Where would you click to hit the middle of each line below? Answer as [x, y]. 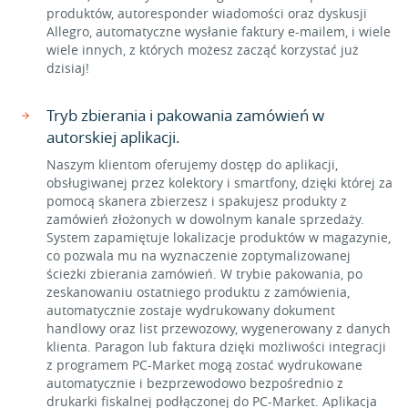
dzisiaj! [68, 68]
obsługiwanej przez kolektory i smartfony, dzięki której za [219, 183]
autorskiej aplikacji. [113, 137]
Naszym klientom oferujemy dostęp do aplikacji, [192, 164]
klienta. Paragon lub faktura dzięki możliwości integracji [216, 347]
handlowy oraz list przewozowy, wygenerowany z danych [219, 328]
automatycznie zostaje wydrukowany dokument [191, 310]
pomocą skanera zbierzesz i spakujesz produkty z [197, 201]
